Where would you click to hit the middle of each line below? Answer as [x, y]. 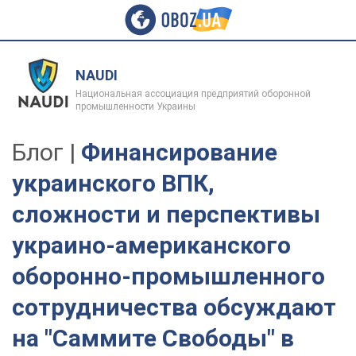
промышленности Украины [135, 106]
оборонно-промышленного [168, 276]
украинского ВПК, [113, 183]
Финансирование [179, 152]
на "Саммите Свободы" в [153, 338]
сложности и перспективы [166, 214]
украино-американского [151, 245]
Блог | [46, 152]
